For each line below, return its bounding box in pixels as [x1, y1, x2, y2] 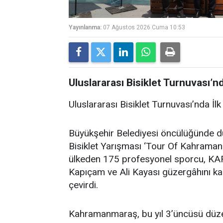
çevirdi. [69, 179, 98, 191]
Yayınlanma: [69, 24, 102, 31]
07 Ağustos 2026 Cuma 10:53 [103, 24, 185, 31]
